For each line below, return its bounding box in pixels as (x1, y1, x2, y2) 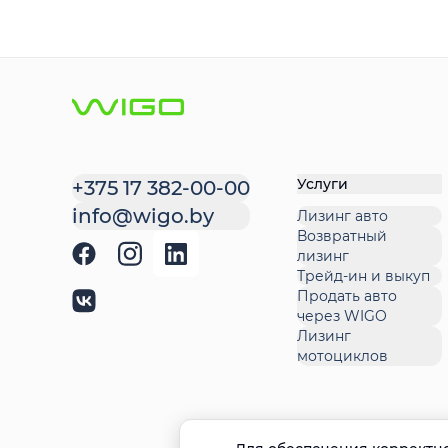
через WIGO (297, 307, 387, 326)
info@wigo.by (72, 204, 214, 229)
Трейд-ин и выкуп (297, 267, 430, 286)
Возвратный (297, 227, 387, 246)
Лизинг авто (297, 207, 388, 226)
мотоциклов (297, 347, 388, 366)
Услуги (297, 175, 348, 194)
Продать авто (297, 287, 397, 306)
